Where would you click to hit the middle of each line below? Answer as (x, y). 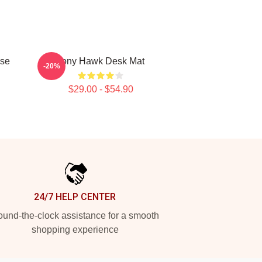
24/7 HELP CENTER (75, 197)
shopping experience (75, 230)
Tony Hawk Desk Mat (101, 61)
